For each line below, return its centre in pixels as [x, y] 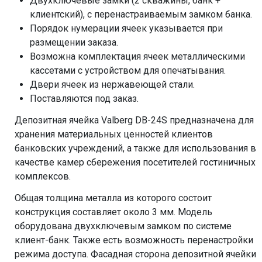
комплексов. [43, 176]
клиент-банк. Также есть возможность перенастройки [134, 240]
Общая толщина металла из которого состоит [113, 198]
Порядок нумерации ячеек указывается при [126, 28]
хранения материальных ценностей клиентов [114, 134]
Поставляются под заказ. [84, 99]
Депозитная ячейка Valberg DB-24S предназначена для [134, 120]
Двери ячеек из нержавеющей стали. [112, 85]
